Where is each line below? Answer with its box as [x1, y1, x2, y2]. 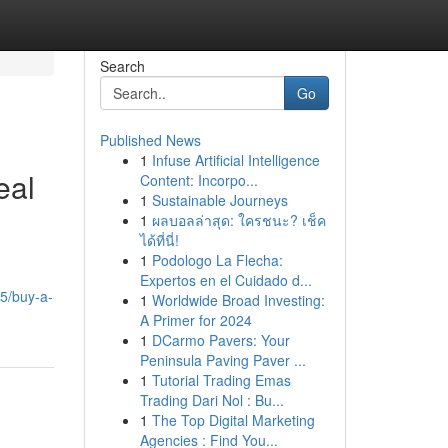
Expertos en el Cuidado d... [139, 270, 312, 290]
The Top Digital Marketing [151, 410, 315, 430]
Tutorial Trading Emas [151, 370, 291, 390]
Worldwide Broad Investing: [151, 290, 325, 310]
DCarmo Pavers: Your [151, 330, 290, 350]
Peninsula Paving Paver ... [139, 350, 306, 370]
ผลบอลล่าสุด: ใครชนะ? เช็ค [151, 210, 326, 230]
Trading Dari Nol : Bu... [139, 390, 284, 410]
